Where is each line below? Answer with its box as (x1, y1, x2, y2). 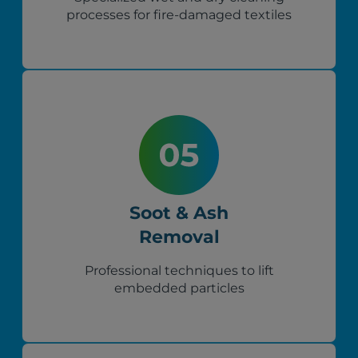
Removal (138, 226, 220, 249)
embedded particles (113, 280, 245, 296)
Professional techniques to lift (84, 263, 274, 279)
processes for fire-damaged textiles (66, 7, 292, 23)
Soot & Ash (129, 202, 229, 225)
